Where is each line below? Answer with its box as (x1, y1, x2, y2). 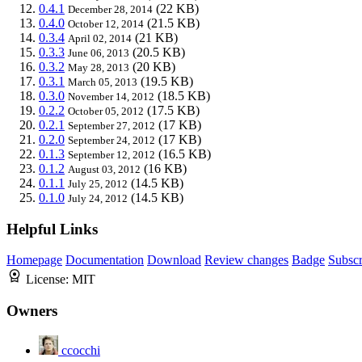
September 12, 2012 (68, 148, 155, 161)
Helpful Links (6, 220, 98, 238)
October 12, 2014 (68, 17, 144, 30)
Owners (6, 302, 57, 320)
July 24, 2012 (68, 192, 128, 204)
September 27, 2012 (68, 119, 155, 132)
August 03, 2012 (68, 162, 141, 175)
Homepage (6, 253, 62, 267)
